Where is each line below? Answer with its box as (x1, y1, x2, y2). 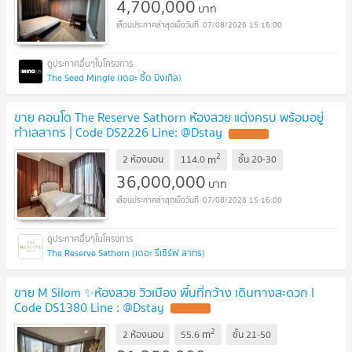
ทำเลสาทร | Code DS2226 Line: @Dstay (14, 121, 222, 142)
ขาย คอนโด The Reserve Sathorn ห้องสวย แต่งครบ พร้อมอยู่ (14, 106, 324, 127)
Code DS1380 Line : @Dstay (14, 296, 164, 317)
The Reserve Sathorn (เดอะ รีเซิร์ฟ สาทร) (47, 244, 205, 260)
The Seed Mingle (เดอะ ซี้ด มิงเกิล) (47, 69, 181, 85)
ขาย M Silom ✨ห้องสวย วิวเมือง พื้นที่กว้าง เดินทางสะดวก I (14, 281, 314, 302)
